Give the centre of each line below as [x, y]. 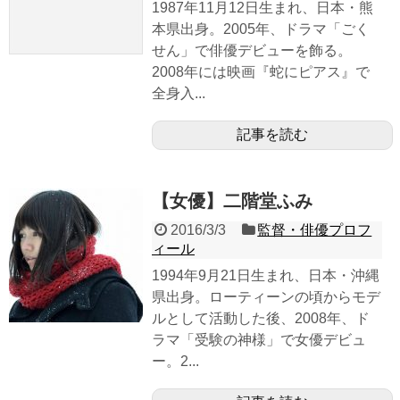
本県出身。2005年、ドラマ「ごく [261, 29]
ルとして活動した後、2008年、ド [261, 319]
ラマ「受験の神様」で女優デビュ [259, 340]
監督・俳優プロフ [315, 230]
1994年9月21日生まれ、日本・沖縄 [266, 276]
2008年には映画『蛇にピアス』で [261, 72]
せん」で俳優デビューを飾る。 [252, 51]
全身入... [179, 94]
